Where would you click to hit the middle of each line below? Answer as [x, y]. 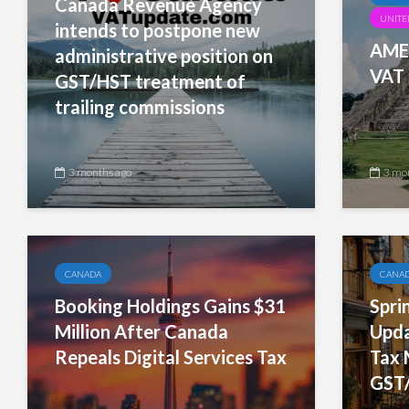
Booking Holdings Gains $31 [170, 306]
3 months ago [100, 172]
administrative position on [164, 56]
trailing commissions [140, 107]
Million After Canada [142, 331]
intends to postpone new [157, 30]
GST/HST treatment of [150, 81]
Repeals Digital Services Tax [171, 357]
